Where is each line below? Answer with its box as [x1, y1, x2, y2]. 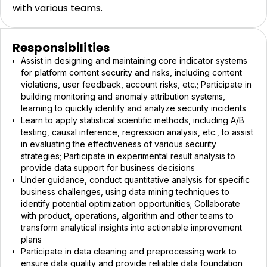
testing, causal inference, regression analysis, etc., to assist [21, 127, 253, 137]
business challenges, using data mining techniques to [21, 187, 229, 197]
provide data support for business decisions [21, 163, 195, 173]
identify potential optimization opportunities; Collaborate [21, 198, 240, 209]
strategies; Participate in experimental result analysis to [21, 151, 235, 161]
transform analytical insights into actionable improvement [21, 222, 242, 232]
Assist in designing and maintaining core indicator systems [21, 55, 247, 66]
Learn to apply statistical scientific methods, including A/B [21, 115, 244, 125]
